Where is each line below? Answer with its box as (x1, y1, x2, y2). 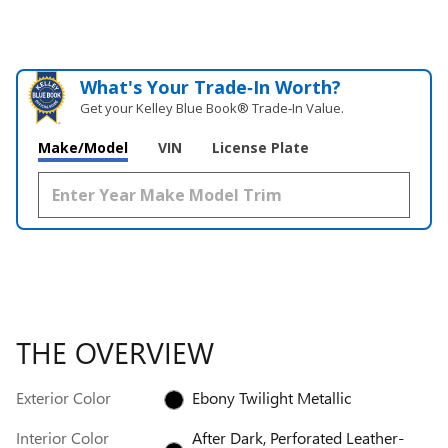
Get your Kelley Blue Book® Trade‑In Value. (80, 99, 345, 118)
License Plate (212, 138, 309, 158)
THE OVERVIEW (16, 332, 214, 373)
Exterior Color (16, 387, 111, 409)
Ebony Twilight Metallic (191, 387, 351, 409)
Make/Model (38, 138, 128, 158)
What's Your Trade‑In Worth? (80, 75, 342, 100)
